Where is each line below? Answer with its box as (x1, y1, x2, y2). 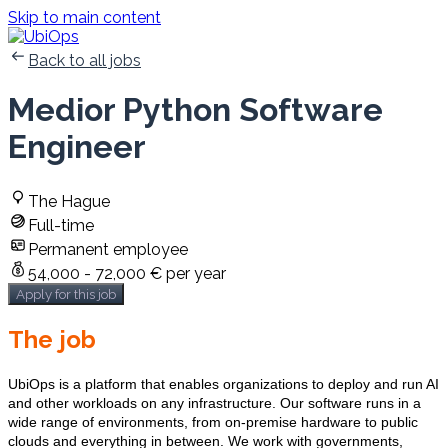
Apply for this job (16, 285, 116, 302)
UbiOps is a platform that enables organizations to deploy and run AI (8, 375, 439, 392)
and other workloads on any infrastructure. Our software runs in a (8, 394, 421, 411)
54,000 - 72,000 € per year (28, 263, 226, 283)
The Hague (28, 191, 110, 211)
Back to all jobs (28, 51, 141, 70)
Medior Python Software (8, 91, 383, 129)
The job (8, 324, 96, 354)
